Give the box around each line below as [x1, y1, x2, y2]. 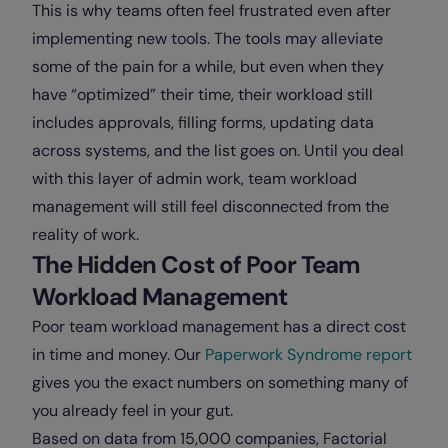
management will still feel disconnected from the [32, 195, 389, 217]
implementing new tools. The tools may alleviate [32, 27, 383, 49]
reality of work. [32, 223, 139, 245]
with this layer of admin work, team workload [32, 167, 357, 189]
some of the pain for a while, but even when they [32, 55, 384, 77]
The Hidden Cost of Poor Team [32, 248, 361, 280]
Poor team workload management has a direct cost [32, 315, 406, 337]
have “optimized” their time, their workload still [32, 83, 373, 105]
